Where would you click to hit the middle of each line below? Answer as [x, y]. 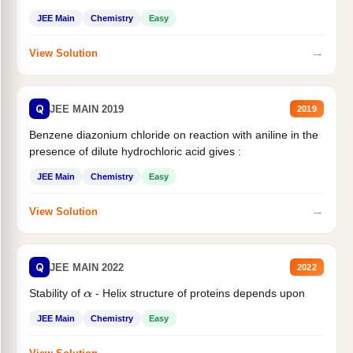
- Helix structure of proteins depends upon [198, 293]
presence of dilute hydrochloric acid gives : [135, 151]
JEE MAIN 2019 [87, 109]
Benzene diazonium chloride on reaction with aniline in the [174, 135]
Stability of [56, 293]
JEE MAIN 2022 [87, 267]
